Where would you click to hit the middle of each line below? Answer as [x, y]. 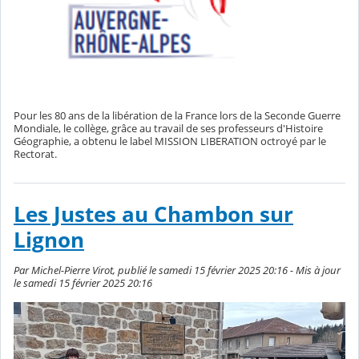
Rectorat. [35, 153]
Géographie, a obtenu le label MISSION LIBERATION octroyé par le [170, 141]
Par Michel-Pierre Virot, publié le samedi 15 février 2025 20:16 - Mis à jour [177, 270]
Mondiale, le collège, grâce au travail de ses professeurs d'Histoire [168, 128]
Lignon [49, 240]
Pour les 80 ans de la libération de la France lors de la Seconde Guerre [177, 115]
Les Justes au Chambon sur [153, 214]
